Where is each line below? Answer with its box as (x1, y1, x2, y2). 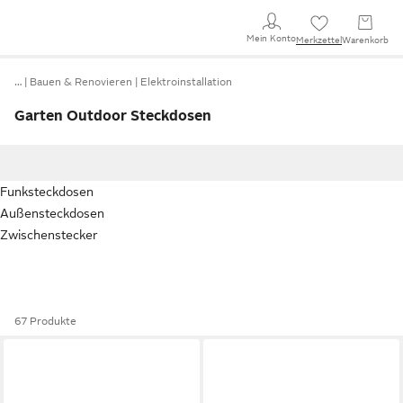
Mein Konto (246, 32, 296, 43)
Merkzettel (296, 35, 342, 45)
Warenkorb (342, 35, 389, 45)
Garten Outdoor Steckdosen (14, 108, 211, 124)
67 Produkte (14, 315, 76, 327)
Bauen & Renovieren (30, 76, 132, 88)
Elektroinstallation (140, 76, 232, 88)
